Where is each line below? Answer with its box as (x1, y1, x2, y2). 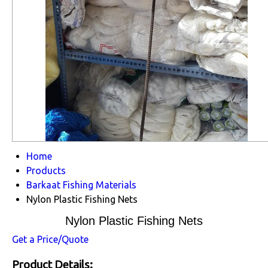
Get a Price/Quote (12, 234, 89, 245)
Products (26, 165, 66, 176)
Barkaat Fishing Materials (26, 179, 136, 190)
